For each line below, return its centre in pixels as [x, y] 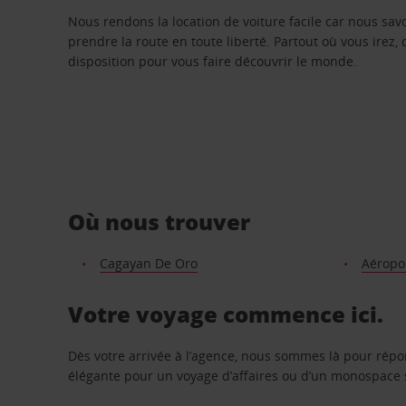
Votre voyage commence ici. [226, 314]
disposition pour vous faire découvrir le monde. [213, 61]
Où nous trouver [159, 221]
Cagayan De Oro [148, 263]
